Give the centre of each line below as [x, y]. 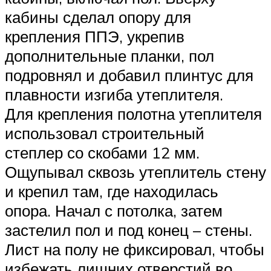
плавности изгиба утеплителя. [114, 94]
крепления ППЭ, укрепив [95, 36]
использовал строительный [105, 133]
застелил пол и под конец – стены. [129, 230]
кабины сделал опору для [98, 17]
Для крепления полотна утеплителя [133, 113]
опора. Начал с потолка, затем [114, 210]
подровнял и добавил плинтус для [129, 75]
